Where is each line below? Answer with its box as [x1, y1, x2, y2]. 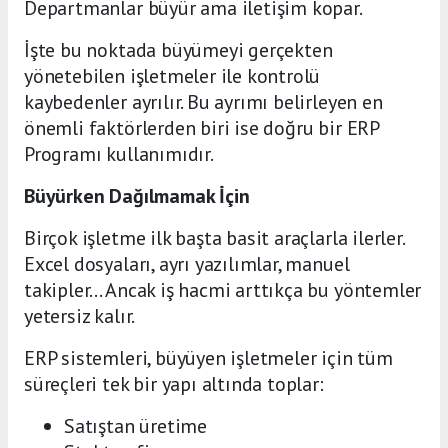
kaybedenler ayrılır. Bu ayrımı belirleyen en [24, 88, 383, 115]
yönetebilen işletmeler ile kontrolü [24, 62, 321, 89]
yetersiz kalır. [24, 302, 136, 329]
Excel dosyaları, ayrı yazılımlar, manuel [24, 250, 350, 277]
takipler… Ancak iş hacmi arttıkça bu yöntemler [24, 276, 422, 303]
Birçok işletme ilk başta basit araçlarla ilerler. [24, 224, 404, 251]
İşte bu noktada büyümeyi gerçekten [24, 36, 333, 63]
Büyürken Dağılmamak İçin [24, 182, 250, 209]
